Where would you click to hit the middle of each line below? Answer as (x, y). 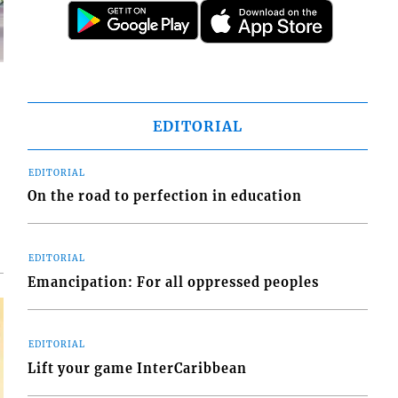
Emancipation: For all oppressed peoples (174, 282)
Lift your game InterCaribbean (138, 368)
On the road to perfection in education (165, 196)
